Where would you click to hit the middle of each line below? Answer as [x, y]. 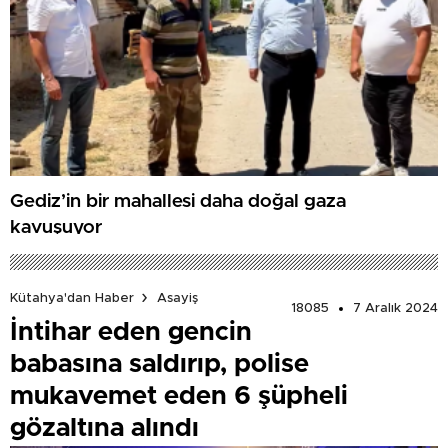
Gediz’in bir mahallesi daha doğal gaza [178, 201]
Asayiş [177, 298]
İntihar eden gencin [131, 332]
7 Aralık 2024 [395, 309]
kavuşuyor [56, 227]
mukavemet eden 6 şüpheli [179, 396]
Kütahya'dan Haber [72, 298]
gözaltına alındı [104, 428]
